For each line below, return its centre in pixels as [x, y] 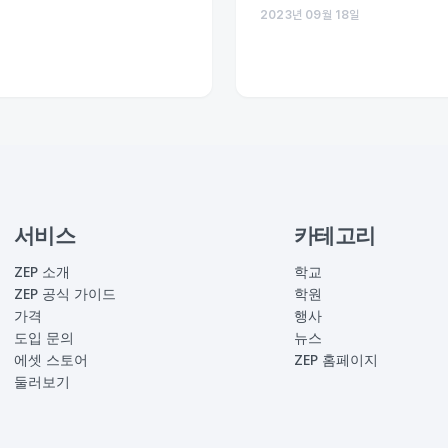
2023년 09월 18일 [310, 15]
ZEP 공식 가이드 [65, 293]
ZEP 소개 [42, 271]
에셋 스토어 [51, 359]
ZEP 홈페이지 [336, 359]
